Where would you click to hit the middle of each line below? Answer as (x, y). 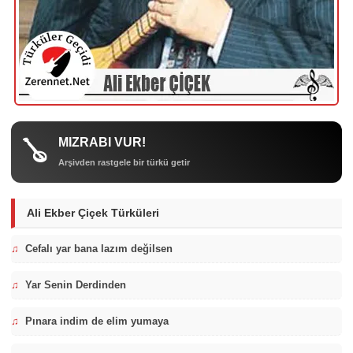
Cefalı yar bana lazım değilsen (99, 249)
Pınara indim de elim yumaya (97, 321)
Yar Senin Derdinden (76, 285)
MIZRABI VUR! (102, 142)
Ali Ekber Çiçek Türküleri (93, 213)
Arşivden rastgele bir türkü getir (124, 162)
